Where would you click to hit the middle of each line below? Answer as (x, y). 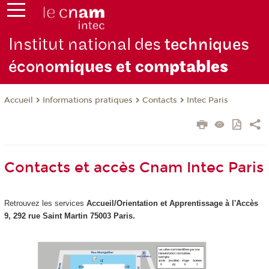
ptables (199, 67)
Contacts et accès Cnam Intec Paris (134, 168)
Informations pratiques (87, 101)
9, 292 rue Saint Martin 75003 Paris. (71, 216)
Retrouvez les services (44, 204)
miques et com (112, 67)
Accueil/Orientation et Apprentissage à (156, 204)
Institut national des (87, 45)
